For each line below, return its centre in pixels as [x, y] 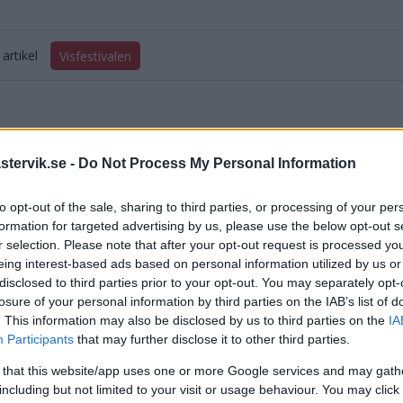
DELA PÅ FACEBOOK [96, 225]
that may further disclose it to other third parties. [212, 339]
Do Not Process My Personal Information [217, 163]
